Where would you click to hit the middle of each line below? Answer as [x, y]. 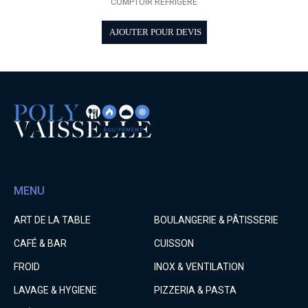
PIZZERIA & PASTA [195, 290]
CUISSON [174, 244]
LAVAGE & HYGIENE [55, 290]
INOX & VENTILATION [199, 267]
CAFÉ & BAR [40, 244]
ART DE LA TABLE [52, 220]
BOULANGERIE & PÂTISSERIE [216, 220]
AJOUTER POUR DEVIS [155, 33]
